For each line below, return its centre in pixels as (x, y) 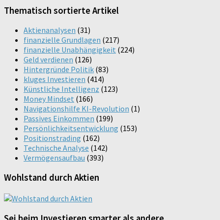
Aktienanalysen (50, 30)
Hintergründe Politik (59, 69)
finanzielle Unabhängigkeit (70, 50)
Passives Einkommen (59, 119)
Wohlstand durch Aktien (52, 178)
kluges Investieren (55, 79)
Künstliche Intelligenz (61, 89)
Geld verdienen (48, 60)
